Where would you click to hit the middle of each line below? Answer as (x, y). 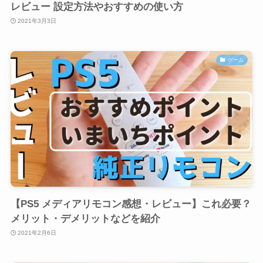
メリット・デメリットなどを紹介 (85, 218)
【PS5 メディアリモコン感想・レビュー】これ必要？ (131, 204)
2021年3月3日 (37, 21)
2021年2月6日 (37, 233)
